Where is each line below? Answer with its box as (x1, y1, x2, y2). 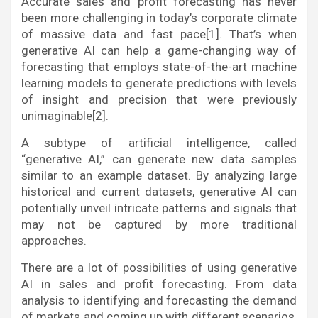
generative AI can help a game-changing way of (21, 43, 297, 57)
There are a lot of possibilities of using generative (21, 261, 297, 275)
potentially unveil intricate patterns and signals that (21, 201, 297, 215)
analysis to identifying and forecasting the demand (21, 293, 297, 307)
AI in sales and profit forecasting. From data (21, 277, 297, 291)
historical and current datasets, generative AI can (21, 185, 297, 199)
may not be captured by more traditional (21, 217, 297, 231)
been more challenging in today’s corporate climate (21, 11, 297, 25)
